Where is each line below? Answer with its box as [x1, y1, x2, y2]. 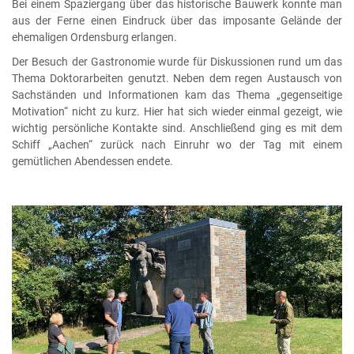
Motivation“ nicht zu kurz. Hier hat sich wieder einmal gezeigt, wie [12, 105, 342, 119]
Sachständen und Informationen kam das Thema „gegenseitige [12, 88, 342, 103]
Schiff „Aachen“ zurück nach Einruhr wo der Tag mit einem [12, 138, 342, 153]
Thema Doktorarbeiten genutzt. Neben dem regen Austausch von [12, 72, 342, 86]
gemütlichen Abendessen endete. [12, 155, 173, 169]
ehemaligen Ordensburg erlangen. [12, 30, 177, 44]
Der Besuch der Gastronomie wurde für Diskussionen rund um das [12, 55, 342, 70]
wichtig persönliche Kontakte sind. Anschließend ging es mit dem [12, 122, 342, 136]
